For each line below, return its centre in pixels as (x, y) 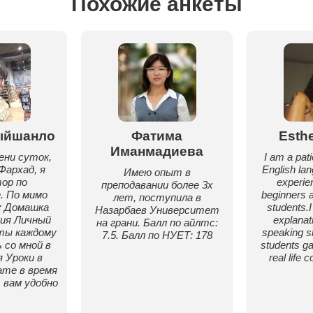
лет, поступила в (157, 197)
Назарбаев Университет (157, 210)
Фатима (157, 136)
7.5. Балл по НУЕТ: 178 (157, 235)
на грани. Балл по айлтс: (157, 223)
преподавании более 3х (157, 185)
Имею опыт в (157, 172)
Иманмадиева (157, 151)
